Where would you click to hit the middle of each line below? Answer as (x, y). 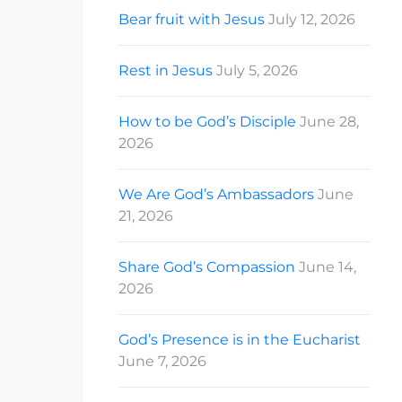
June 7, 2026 (162, 362)
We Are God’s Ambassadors (216, 195)
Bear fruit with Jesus (192, 20)
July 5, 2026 (257, 71)
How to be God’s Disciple (207, 122)
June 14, (328, 267)
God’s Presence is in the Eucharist (240, 340)
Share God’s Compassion (207, 267)
